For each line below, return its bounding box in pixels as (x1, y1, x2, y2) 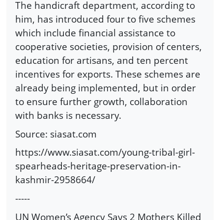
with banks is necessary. (15, 109, 121, 122)
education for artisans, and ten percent (15, 54, 188, 67)
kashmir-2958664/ (15, 173, 95, 187)
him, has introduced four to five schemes (15, 12, 195, 26)
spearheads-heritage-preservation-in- (15, 159, 181, 173)
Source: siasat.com (15, 127, 97, 140)
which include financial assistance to (15, 26, 175, 40)
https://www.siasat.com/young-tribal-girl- (15, 145, 195, 159)
